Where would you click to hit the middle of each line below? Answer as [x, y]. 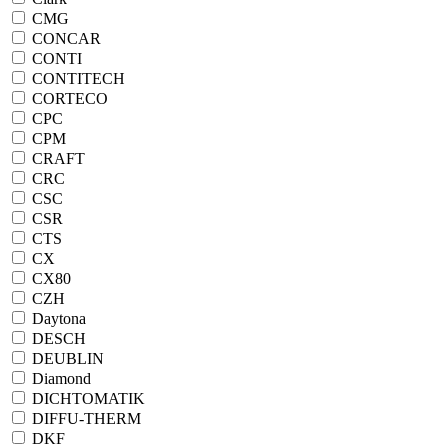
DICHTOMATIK [86, 398]
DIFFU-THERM [84, 418]
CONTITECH [76, 78]
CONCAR [64, 38]
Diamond [59, 378]
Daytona [57, 318]
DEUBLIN [66, 358]
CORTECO [68, 98]
